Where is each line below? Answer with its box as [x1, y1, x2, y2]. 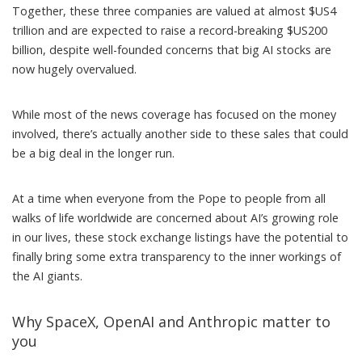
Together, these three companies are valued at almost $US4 [12, 2, 336, 19]
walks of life [12, 209, 74, 225]
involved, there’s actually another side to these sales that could [12, 125, 348, 141]
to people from [226, 190, 314, 206]
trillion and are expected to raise [12, 22, 189, 38]
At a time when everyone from [12, 190, 177, 206]
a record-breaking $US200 [189, 22, 327, 38]
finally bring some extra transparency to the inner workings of [12, 248, 341, 264]
